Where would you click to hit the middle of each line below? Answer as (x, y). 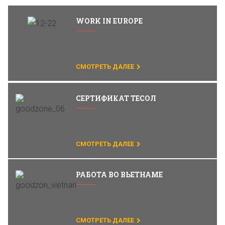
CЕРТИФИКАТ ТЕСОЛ (116, 98)
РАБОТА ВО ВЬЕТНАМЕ (119, 175)
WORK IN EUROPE (109, 21)
